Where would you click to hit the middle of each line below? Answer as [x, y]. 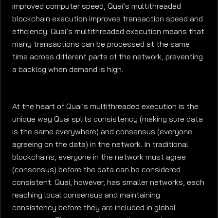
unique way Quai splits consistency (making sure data [108, 119]
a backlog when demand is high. [68, 69]
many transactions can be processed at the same [101, 44]
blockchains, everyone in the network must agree [99, 157]
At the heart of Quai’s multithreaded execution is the [105, 107]
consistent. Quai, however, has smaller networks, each [108, 182]
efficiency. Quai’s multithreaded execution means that [108, 31]
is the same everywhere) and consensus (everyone [102, 132]
